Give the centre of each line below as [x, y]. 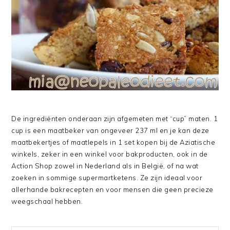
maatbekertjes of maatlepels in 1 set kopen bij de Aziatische [113, 142]
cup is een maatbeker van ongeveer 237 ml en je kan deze [110, 131]
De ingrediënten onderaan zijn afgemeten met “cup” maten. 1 [115, 119]
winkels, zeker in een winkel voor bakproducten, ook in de [110, 154]
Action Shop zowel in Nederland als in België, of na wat [105, 166]
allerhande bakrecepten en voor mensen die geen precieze [112, 190]
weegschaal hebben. [47, 202]
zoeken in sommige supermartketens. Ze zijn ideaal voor [107, 178]
